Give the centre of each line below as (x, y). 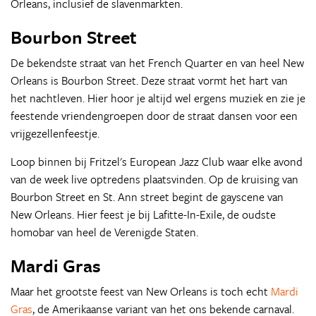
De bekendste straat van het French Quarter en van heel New (157, 63)
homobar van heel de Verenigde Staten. (104, 232)
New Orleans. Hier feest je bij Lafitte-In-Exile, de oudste (143, 214)
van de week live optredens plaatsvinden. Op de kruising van (154, 179)
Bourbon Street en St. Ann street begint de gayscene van (147, 197)
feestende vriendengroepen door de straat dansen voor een (154, 116)
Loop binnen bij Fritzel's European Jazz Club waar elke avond (157, 162)
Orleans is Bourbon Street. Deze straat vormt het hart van (149, 80)
